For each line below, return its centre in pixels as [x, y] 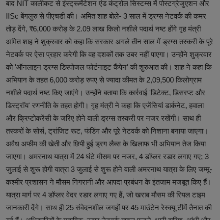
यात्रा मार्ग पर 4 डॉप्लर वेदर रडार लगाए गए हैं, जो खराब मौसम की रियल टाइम [106, 194]
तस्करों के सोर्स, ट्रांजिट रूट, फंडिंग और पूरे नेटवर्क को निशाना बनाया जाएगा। [107, 131]
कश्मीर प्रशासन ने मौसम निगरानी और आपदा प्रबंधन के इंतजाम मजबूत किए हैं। [109, 182]
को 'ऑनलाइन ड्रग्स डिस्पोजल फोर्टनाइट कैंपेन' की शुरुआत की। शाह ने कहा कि [109, 67]
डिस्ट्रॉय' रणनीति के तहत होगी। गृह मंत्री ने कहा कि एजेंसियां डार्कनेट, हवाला [105, 105]
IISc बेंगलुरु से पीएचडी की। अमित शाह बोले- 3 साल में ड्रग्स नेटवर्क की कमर [106, 16]
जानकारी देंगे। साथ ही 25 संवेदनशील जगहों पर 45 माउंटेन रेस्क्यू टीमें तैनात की [109, 207]
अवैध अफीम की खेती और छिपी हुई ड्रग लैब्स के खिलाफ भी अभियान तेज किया [106, 143]
